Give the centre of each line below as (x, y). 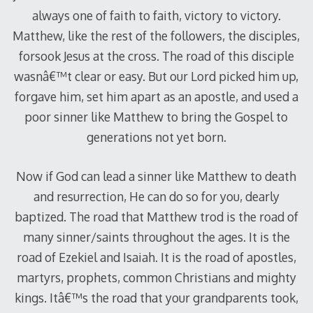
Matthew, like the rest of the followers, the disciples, (156, 36)
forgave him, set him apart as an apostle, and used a (156, 97)
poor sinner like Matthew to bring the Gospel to (156, 117)
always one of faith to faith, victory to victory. (156, 16)
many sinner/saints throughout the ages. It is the (156, 236)
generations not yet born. (156, 137)
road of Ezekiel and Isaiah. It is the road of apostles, (156, 257)
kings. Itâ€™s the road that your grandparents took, (156, 297)
